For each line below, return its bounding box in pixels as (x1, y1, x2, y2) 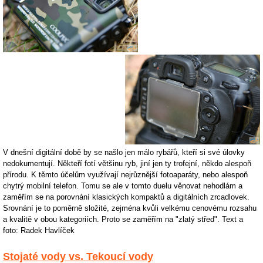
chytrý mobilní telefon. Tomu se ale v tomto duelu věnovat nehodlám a (3, 181, 242, 191)
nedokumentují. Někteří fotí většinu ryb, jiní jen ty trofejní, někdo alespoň (3, 159, 251, 168)
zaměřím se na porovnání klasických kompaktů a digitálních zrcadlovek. (3, 193, 249, 202)
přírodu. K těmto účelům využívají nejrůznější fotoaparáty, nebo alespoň (3, 170, 248, 180)
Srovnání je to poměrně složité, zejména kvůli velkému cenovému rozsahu (3, 204, 257, 213)
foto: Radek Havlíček (3, 226, 75, 235)
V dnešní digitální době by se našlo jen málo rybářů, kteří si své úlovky (3, 148, 245, 157)
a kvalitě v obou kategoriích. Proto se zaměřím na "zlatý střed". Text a (3, 215, 243, 224)
